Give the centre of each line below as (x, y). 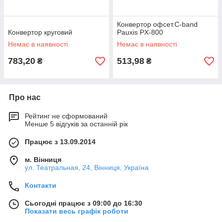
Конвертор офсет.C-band (157, 25)
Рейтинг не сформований (66, 116)
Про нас (25, 98)
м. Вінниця (43, 160)
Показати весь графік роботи (77, 211)
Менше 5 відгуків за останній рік (76, 124)
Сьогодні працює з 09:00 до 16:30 (83, 203)
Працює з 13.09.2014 (60, 142)
